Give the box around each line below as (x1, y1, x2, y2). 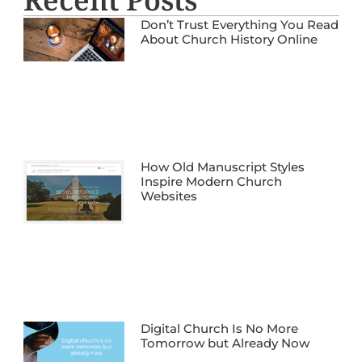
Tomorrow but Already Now (140, 335, 309, 351)
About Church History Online (140, 31, 318, 47)
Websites (140, 187, 197, 204)
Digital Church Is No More (140, 321, 298, 337)
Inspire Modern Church (140, 173, 282, 189)
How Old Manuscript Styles (140, 158, 305, 175)
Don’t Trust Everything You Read (140, 16, 339, 32)
